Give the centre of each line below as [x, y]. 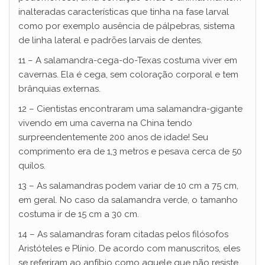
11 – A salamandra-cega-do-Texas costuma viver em [128, 60]
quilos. [32, 165]
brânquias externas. [59, 88]
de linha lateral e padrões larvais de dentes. [110, 40]
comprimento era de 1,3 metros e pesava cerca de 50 [130, 151]
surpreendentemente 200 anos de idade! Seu [113, 137]
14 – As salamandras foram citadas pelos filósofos [123, 234]
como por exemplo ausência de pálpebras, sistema [127, 26]
